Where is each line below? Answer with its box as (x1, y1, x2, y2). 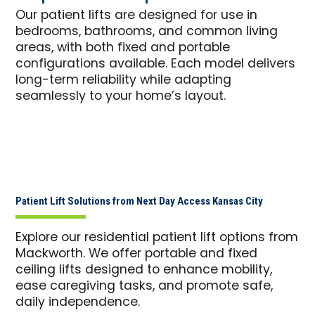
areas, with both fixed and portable (15, 37, 231, 58)
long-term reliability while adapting (15, 70, 232, 91)
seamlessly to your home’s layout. (15, 86, 226, 107)
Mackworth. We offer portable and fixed (15, 243, 258, 264)
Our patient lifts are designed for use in (15, 5, 258, 26)
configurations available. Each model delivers (15, 53, 296, 75)
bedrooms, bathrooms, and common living (15, 21, 278, 42)
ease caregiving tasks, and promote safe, (15, 276, 274, 297)
